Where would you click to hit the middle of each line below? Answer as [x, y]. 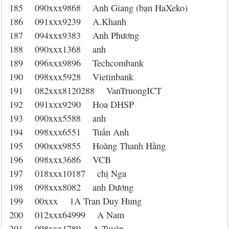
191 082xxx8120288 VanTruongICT [85, 90]
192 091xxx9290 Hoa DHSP [72, 104]
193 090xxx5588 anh [58, 118]
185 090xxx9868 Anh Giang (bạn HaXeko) [98, 8]
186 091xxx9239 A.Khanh [68, 21]
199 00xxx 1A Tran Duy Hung [75, 201]
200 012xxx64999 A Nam [67, 215]
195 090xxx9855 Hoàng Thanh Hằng [87, 146]
